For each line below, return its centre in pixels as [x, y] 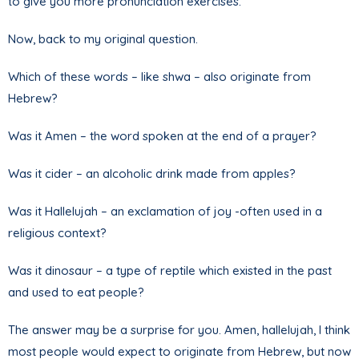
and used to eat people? [76, 292]
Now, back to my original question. [103, 38]
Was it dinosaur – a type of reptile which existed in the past [170, 270]
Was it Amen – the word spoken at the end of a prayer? [162, 135]
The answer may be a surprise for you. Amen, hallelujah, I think [179, 329]
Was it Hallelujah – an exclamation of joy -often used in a [165, 211]
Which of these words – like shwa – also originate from [159, 76]
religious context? [57, 232]
